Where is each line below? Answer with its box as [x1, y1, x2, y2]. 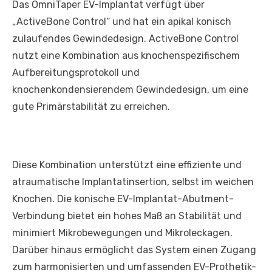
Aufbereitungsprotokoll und [12, 67, 140, 79]
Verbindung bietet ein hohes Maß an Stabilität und [12, 210, 242, 222]
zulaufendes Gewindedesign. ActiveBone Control [12, 33, 239, 45]
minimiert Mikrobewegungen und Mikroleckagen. [12, 227, 233, 239]
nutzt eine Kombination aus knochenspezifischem [12, 50, 240, 62]
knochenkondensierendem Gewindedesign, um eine [12, 84, 248, 96]
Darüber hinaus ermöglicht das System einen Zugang [12, 244, 256, 256]
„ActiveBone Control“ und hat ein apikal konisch [12, 16, 231, 28]
